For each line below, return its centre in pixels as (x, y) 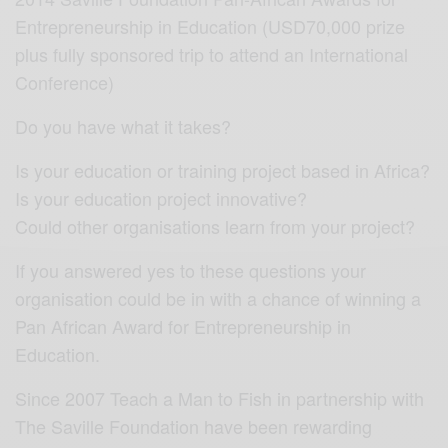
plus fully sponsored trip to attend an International (212, 53)
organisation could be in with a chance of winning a (218, 297)
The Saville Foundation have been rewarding (194, 425)
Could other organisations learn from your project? (215, 225)
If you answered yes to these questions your (191, 269)
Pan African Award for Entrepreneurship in (183, 325)
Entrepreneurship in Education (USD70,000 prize (210, 25)
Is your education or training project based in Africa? (223, 169)
